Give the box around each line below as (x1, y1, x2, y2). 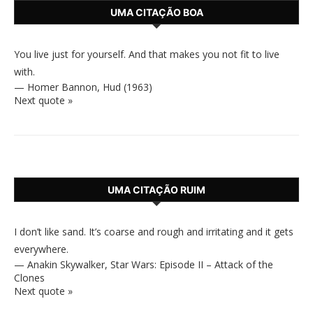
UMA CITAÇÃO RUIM (108, 184, 205, 196)
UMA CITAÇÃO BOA (110, 6, 203, 18)
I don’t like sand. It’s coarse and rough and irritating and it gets (14, 225, 293, 238)
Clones (14, 271, 45, 284)
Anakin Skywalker (27, 258, 105, 271)
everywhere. (14, 242, 68, 256)
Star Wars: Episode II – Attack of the (110, 258, 273, 271)
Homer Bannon (27, 80, 97, 94)
